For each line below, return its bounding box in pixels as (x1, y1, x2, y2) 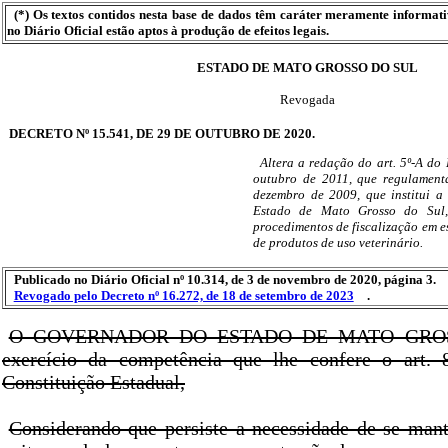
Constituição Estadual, (2, 371, 185, 394)
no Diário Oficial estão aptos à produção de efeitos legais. (7, 23, 329, 38)
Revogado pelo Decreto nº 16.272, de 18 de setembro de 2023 (13, 288, 354, 304)
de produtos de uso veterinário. (253, 235, 423, 251)
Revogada (279, 92, 335, 107)
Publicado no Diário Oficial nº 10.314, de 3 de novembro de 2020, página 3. (13, 272, 436, 288)
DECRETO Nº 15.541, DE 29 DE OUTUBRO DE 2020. (8, 126, 315, 141)
